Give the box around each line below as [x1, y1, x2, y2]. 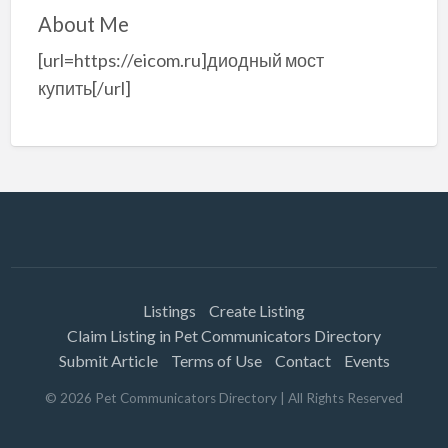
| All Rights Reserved [277, 389, 403, 406]
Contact [274, 350, 331, 370]
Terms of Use [170, 350, 262, 370]
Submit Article [58, 350, 158, 370]
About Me [37, 11, 129, 36]
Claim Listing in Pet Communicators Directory [67, 325, 381, 345]
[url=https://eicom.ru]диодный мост [37, 49, 324, 72]
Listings [143, 300, 196, 320]
